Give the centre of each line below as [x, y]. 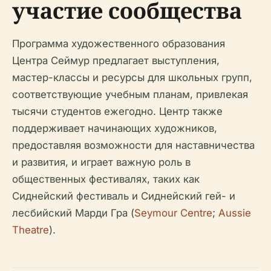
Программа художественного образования [119, 44]
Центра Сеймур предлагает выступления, [116, 61]
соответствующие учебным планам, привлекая [130, 95]
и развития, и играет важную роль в [101, 162]
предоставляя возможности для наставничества [133, 145]
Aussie [235, 213]
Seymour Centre [173, 213]
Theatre [31, 230]
